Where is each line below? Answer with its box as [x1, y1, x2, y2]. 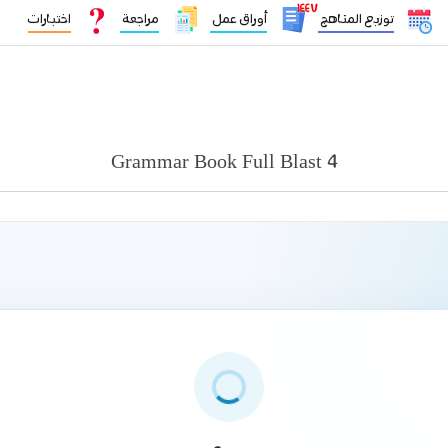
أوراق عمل [209, 13, 267, 26]
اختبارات [27, 13, 71, 26]
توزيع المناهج [317, 13, 394, 26]
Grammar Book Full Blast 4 [110, 153, 338, 173]
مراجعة [119, 13, 159, 26]
